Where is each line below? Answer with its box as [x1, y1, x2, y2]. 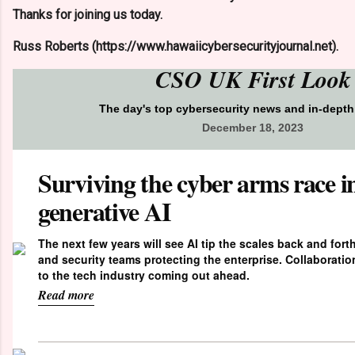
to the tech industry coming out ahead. [38, 267, 250, 284]
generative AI [38, 193, 170, 231]
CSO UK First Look [155, 63, 351, 97]
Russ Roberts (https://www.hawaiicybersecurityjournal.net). [13, 39, 338, 55]
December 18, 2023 [202, 121, 303, 135]
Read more [38, 285, 94, 303]
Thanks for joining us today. [13, 7, 162, 23]
